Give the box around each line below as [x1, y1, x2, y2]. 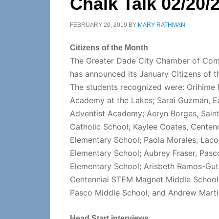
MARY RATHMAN [138, 22, 185, 28]
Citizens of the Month [70, 44, 148, 52]
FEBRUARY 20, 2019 [70, 22, 127, 28]
